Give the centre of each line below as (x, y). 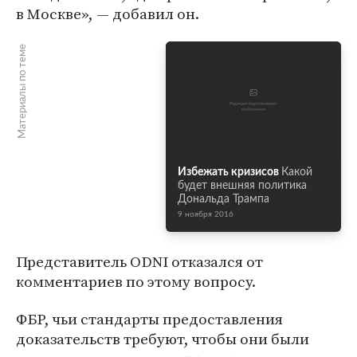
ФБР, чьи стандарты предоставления (149, 319)
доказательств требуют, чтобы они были (163, 339)
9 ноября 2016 (206, 214)
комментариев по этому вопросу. (136, 281)
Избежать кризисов (228, 172)
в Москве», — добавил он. (108, 14)
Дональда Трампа (224, 199)
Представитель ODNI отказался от (139, 261)
